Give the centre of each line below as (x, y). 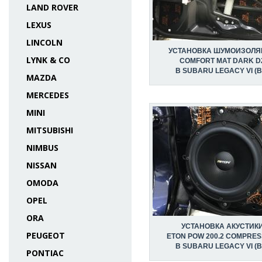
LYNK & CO (48, 60)
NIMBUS (42, 148)
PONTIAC (45, 253)
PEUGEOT (46, 235)
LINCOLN (44, 42)
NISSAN (42, 165)
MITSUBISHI (50, 130)
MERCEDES (48, 95)
